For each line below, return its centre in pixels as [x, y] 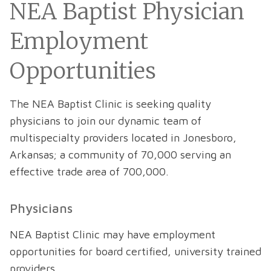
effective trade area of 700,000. [89, 172]
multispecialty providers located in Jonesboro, [123, 138]
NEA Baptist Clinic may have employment [113, 235]
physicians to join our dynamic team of [106, 121]
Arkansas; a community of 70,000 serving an [120, 155]
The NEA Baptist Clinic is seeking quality [110, 104]
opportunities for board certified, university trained [135, 252]
